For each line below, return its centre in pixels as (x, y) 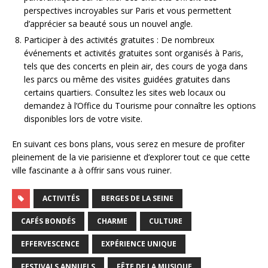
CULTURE (166, 221)
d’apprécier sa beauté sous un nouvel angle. (108, 24)
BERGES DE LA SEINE (137, 199)
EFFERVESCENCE (50, 244)
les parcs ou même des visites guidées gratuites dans (127, 80)
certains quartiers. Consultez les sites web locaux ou (125, 93)
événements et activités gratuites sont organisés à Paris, (134, 53)
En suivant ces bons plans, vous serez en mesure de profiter (128, 144)
